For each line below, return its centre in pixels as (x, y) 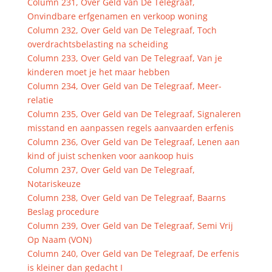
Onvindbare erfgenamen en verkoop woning (117, 16)
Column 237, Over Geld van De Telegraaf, (111, 170)
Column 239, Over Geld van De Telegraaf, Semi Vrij (130, 226)
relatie (40, 100)
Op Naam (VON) (59, 240)
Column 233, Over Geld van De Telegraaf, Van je (124, 58)
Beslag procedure (63, 212)
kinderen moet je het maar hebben (98, 72)
